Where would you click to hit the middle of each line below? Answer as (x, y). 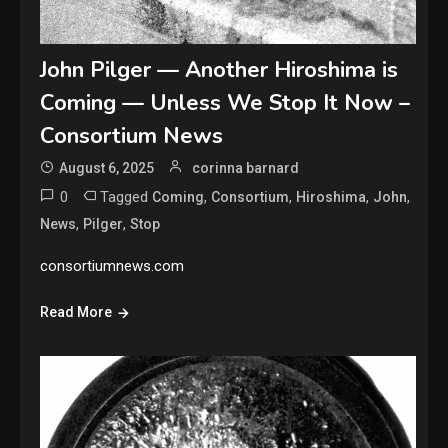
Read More (76, 311)
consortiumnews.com (112, 265)
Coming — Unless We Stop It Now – (225, 102)
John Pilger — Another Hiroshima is (219, 69)
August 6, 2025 (107, 167)
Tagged (126, 196)
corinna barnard (246, 167)
